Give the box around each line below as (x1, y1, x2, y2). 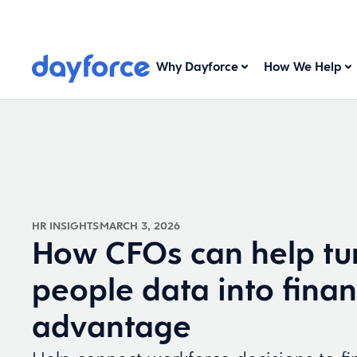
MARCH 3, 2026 (100, 218, 180, 233)
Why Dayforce (156, 58, 239, 75)
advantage (32, 304, 191, 347)
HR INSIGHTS (32, 218, 99, 233)
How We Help (264, 58, 343, 75)
